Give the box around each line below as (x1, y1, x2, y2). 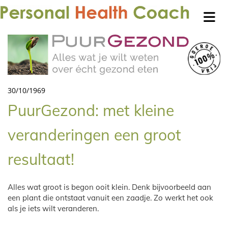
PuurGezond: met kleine (8, 100, 174, 120)
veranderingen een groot (8, 125, 181, 145)
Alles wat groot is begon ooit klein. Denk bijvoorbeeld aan (8, 182, 211, 192)
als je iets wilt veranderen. (8, 203, 99, 213)
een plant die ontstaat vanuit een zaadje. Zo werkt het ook (8, 192, 213, 203)
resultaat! (8, 149, 74, 169)
